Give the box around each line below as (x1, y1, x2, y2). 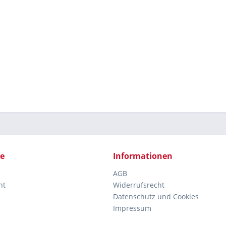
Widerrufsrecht (113, 180, 164, 190)
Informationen (113, 150, 173, 161)
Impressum (113, 203, 151, 213)
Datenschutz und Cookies (113, 191, 199, 201)
